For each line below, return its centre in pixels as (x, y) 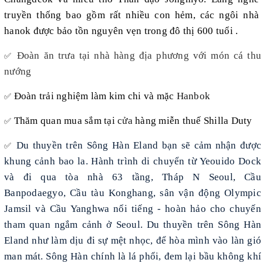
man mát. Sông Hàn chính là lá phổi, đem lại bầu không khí (133, 256)
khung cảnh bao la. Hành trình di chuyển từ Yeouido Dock (133, 161)
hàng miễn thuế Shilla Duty (192, 120)
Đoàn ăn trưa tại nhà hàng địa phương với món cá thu (139, 55)
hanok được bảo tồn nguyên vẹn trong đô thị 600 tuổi (119, 31)
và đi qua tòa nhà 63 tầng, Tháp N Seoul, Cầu (133, 177)
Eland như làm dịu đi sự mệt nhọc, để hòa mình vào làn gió (133, 240)
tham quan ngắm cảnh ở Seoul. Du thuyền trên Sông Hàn (133, 224)
